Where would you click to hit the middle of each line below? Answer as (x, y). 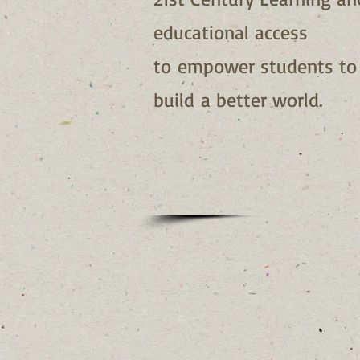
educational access (231, 32)
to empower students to (255, 66)
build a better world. (238, 100)
